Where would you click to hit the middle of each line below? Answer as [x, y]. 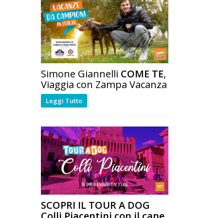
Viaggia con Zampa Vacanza [104, 84]
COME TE [142, 73]
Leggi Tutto [64, 101]
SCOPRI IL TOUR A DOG [95, 205]
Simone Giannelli [81, 73]
